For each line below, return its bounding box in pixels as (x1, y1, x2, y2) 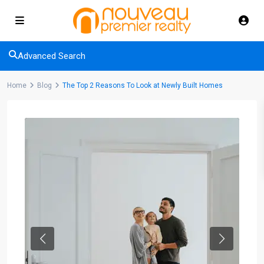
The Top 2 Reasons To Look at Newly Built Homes (62, 81, 223, 90)
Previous (41, 239, 74, 249)
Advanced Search (18, 51, 85, 61)
